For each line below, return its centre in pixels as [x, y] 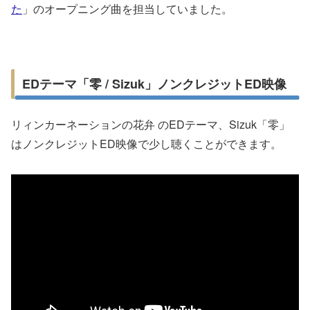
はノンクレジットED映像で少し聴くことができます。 [146, 143]
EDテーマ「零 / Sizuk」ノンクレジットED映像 [154, 84]
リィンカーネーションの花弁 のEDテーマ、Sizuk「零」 [151, 124]
